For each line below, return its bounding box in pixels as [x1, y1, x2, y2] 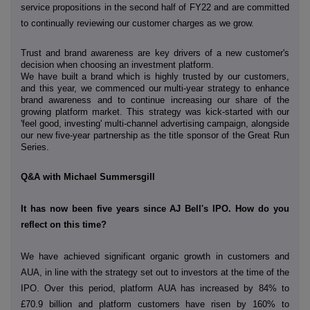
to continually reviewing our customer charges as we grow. [21, 17, 254, 28]
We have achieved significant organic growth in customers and [21, 250, 289, 262]
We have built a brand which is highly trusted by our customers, [21, 71, 289, 82]
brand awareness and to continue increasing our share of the [21, 94, 289, 105]
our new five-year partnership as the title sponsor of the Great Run [21, 129, 289, 140]
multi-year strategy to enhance [164, 82, 290, 93]
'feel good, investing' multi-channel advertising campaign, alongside [21, 118, 289, 129]
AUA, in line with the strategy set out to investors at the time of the [21, 266, 289, 277]
